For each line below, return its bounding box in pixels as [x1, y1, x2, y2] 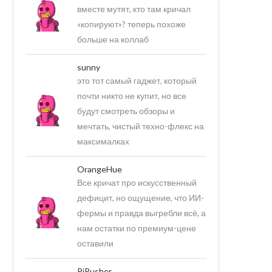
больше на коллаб [77, 33, 149, 44]
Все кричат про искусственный [77, 177, 197, 188]
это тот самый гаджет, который [77, 75, 197, 86]
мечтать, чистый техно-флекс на [77, 120, 204, 131]
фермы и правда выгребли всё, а [77, 207, 206, 218]
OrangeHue [77, 163, 122, 174]
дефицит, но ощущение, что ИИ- [77, 192, 204, 203]
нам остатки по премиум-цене [77, 222, 196, 233]
